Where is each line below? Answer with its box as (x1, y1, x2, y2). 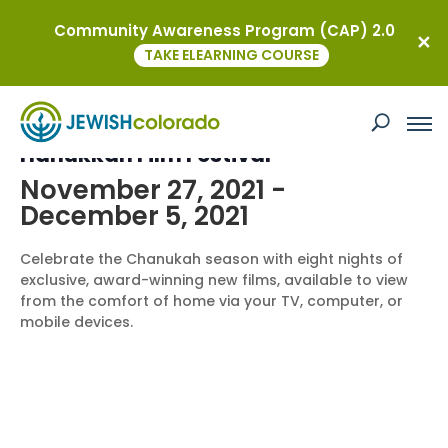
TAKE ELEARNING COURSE (144, 45, 319, 65)
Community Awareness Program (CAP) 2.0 (53, 20, 395, 41)
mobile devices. (20, 312, 137, 332)
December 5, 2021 (20, 198, 249, 234)
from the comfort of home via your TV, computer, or (20, 291, 403, 311)
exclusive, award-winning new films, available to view (20, 270, 408, 290)
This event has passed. (34, 93, 193, 113)
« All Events (20, 40, 104, 60)
